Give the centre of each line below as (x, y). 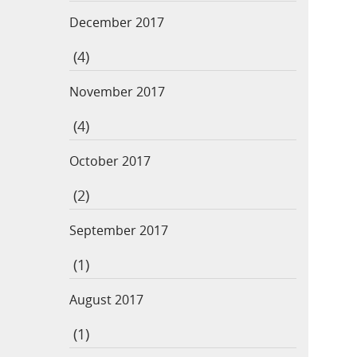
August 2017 (106, 299)
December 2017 (117, 22)
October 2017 (110, 161)
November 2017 (117, 91)
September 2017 (119, 230)
